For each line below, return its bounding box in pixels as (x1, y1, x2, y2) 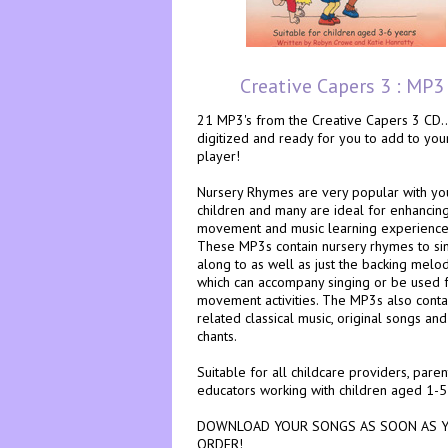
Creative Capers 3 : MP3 (240, 73, 444, 99)
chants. (197, 327, 237, 345)
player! (197, 147, 240, 165)
